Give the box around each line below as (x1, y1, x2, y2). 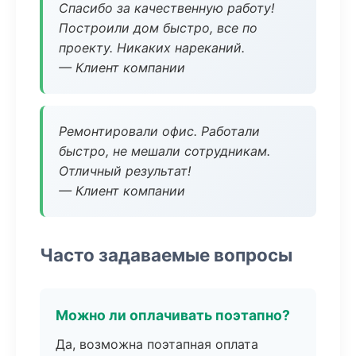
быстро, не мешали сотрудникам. (59, 143, 270, 159)
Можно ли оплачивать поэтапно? (56, 307, 290, 323)
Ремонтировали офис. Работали (59, 123, 260, 139)
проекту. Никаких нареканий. (59, 40, 245, 56)
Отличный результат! (59, 163, 191, 179)
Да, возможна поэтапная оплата (56, 336, 258, 352)
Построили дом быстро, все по (59, 20, 257, 36)
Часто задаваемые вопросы (40, 244, 292, 265)
